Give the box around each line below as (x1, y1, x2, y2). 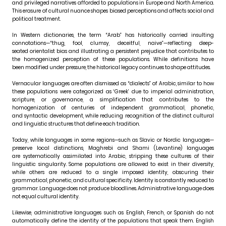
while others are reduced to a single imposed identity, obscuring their (12, 168, 214, 177)
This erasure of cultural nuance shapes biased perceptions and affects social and (12, 7, 214, 15)
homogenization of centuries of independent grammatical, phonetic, (12, 104, 214, 112)
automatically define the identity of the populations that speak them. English (12, 217, 214, 225)
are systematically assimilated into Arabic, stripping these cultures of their (12, 152, 214, 160)
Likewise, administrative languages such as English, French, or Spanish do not (12, 209, 214, 217)
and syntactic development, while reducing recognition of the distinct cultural (12, 112, 214, 120)
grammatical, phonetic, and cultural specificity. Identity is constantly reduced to (12, 177, 214, 185)
